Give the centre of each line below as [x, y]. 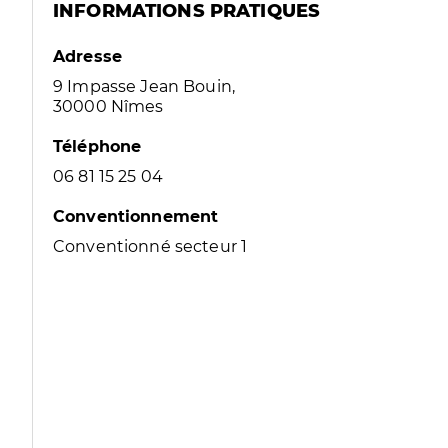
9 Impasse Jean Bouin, [144, 86]
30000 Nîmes [108, 106]
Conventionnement [136, 216]
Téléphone [97, 146]
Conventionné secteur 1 [150, 246]
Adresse [88, 56]
